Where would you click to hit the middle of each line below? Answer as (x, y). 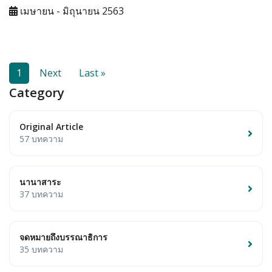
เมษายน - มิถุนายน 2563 (71, 11)
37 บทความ (41, 194)
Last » (92, 73)
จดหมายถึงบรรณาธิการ (63, 237)
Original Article (51, 127)
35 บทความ (41, 250)
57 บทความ (41, 139)
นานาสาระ (40, 182)
